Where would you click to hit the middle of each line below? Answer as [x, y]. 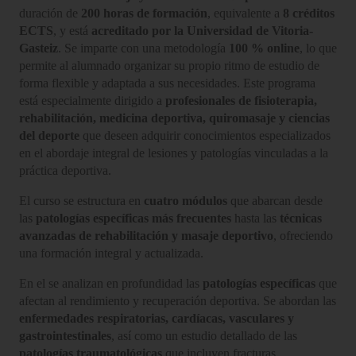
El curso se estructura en [81, 200]
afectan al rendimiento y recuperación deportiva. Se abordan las [178, 300]
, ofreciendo [303, 235]
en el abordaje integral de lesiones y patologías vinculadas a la [174, 153]
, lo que [318, 48]
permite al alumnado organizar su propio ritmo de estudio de [169, 65]
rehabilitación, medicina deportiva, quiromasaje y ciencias [174, 118]
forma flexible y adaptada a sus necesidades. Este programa [167, 83]
